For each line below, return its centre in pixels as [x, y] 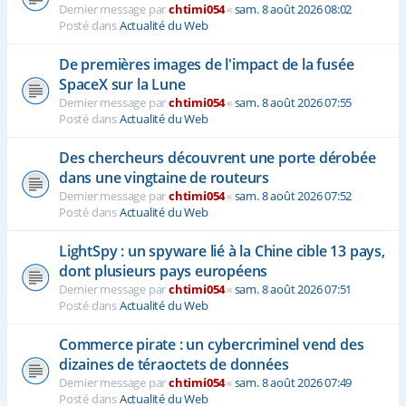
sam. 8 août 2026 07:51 [293, 290]
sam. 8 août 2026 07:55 [293, 103]
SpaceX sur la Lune [122, 85]
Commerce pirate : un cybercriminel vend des [212, 345]
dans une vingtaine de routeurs [164, 178]
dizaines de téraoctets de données [174, 365]
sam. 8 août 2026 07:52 [293, 196]
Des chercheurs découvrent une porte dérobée [217, 158]
